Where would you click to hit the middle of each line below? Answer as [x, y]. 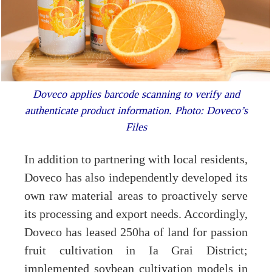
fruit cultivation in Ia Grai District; [136, 250]
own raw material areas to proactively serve [136, 196]
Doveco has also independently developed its [136, 178]
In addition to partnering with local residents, [136, 159]
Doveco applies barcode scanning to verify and [136, 94]
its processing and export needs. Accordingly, [136, 214]
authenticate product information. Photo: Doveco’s [136, 110]
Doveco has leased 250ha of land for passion [136, 232]
